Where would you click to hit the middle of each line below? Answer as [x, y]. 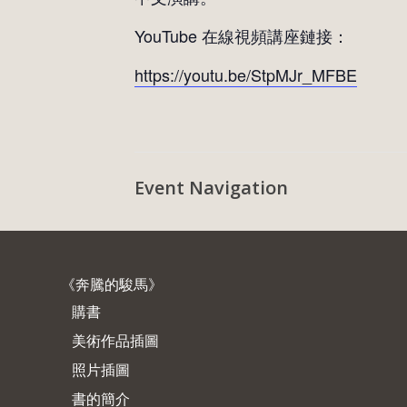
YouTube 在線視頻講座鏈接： [242, 35]
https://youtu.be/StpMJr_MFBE [246, 74]
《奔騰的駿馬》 [112, 284]
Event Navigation [211, 188]
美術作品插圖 [115, 341]
